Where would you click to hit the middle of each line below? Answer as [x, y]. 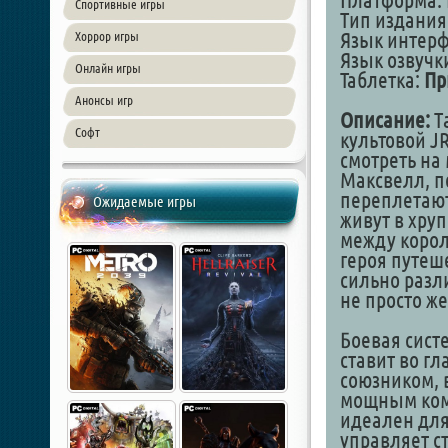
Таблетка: [382, 80]
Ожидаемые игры [144, 201]
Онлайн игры [108, 68]
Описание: [385, 120]
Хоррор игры [107, 36]
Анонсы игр [104, 100]
